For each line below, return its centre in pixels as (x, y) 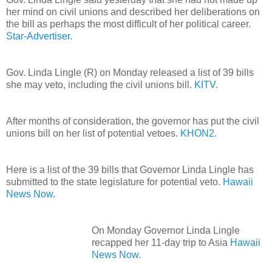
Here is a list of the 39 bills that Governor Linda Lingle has (130, 169)
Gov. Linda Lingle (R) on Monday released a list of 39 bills (130, 72)
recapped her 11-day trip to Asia (161, 242)
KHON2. (199, 133)
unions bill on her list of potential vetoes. (93, 133)
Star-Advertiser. (39, 36)
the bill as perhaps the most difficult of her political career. (128, 24)
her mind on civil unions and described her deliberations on (133, 12)
